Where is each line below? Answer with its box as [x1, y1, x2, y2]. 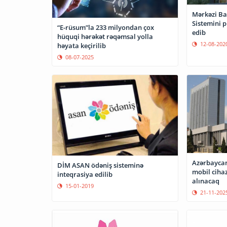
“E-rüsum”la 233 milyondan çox [57, 22, 154, 32]
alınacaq [192, 176, 219, 186]
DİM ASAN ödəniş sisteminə [57, 160, 143, 170]
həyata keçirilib [57, 41, 106, 50]
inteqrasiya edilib [57, 169, 112, 179]
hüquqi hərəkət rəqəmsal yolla [57, 31, 153, 41]
